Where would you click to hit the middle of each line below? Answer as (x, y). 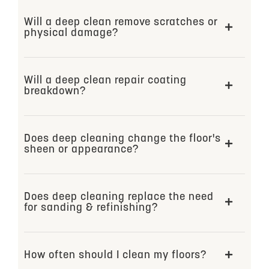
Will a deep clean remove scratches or (121, 23)
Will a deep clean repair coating (105, 81)
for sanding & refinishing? (91, 208)
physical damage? (71, 33)
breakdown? (55, 92)
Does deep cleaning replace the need (119, 197)
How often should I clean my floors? (115, 255)
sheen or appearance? (81, 150)
